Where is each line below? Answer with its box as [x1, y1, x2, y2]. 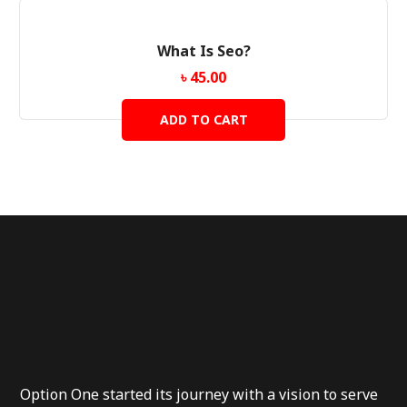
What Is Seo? [156, 41, 251, 62]
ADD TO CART [159, 111, 248, 129]
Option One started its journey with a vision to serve [20, 384, 379, 405]
